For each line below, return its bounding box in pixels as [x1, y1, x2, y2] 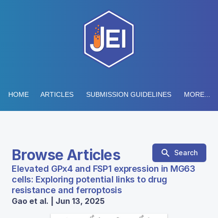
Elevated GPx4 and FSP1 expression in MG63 [12, 163, 195, 174]
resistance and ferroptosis [12, 185, 122, 195]
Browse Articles [12, 146, 120, 163]
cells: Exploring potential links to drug [12, 174, 167, 184]
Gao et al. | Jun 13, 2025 [12, 196, 105, 206]
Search [174, 148, 198, 157]
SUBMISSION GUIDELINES [86, 91, 171, 98]
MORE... [183, 91, 210, 98]
